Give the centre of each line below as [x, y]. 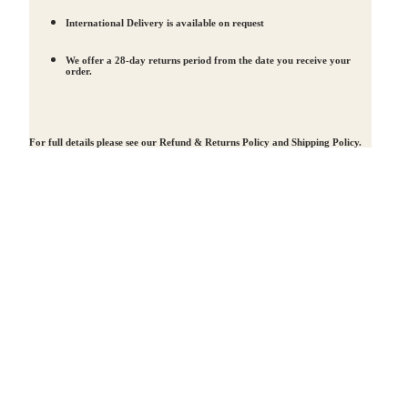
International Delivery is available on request [165, 22]
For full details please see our [94, 142]
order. [79, 71]
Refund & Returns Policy [214, 142]
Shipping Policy [325, 142]
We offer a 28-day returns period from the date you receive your [208, 60]
